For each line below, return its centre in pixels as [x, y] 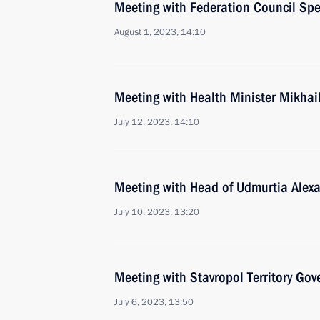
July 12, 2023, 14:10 [157, 122]
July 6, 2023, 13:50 [154, 302]
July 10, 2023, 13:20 [157, 212]
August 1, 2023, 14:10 [160, 32]
